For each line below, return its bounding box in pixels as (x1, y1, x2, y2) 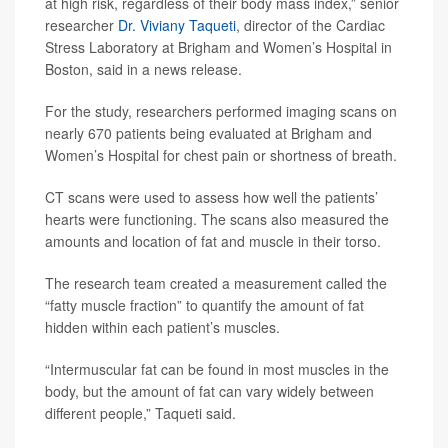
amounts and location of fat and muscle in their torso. (45, 230, 381, 251)
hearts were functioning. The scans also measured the (45, 208, 389, 229)
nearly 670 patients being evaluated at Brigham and (45, 122, 372, 143)
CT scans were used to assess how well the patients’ (45, 186, 378, 207)
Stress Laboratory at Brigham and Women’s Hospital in (45, 36, 392, 57)
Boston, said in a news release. (45, 58, 242, 79)
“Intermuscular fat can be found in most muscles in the (45, 358, 389, 379)
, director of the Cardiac (236, 14, 385, 35)
